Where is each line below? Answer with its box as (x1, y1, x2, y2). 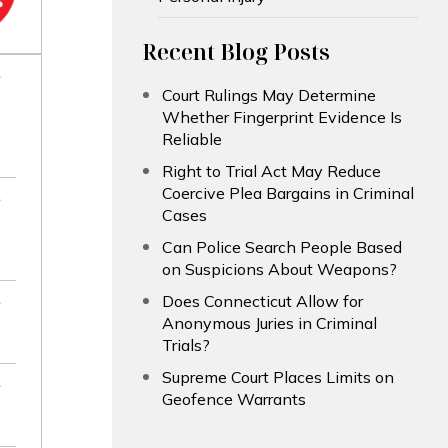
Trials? (162, 335, 210, 356)
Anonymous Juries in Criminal (162, 313, 377, 334)
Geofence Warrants (162, 389, 306, 410)
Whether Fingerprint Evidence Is (162, 107, 402, 128)
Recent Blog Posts (142, 36, 330, 67)
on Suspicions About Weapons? (162, 259, 397, 280)
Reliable (162, 129, 222, 150)
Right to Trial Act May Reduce (162, 161, 381, 182)
